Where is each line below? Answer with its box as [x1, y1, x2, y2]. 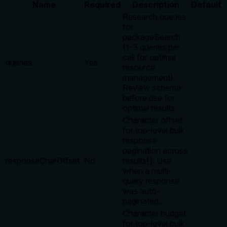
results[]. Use [123, 155, 171, 166]
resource [123, 62, 155, 72]
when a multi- [123, 165, 172, 176]
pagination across [123, 145, 187, 156]
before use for [123, 92, 175, 103]
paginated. [123, 196, 161, 206]
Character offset [123, 115, 182, 125]
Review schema [123, 82, 181, 93]
